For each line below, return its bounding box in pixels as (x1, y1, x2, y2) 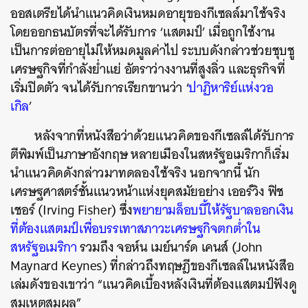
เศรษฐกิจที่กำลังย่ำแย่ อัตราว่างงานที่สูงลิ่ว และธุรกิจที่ (10, 57, 285, 80)
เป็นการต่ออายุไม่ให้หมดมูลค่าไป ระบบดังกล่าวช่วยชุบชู (10, 38, 295, 62)
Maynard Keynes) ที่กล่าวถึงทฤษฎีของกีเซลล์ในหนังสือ (10, 254, 294, 277)
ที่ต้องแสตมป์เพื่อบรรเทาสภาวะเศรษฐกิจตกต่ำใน (10, 217, 261, 240)
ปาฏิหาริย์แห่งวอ (188, 76, 274, 99)
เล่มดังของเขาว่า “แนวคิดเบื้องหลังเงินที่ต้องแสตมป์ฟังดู (10, 272, 297, 296)
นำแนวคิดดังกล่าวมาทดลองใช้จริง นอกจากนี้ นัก (10, 161, 260, 184)
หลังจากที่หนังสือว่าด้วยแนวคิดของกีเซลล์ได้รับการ (34, 124, 295, 147)
